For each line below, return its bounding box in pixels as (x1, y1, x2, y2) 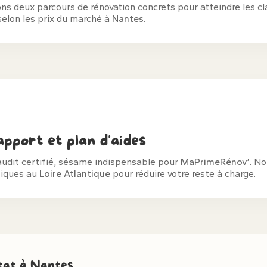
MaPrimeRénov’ (181, 156, 250, 167)
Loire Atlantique (39, 168, 110, 179)
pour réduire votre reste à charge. (110, 168, 256, 179)
